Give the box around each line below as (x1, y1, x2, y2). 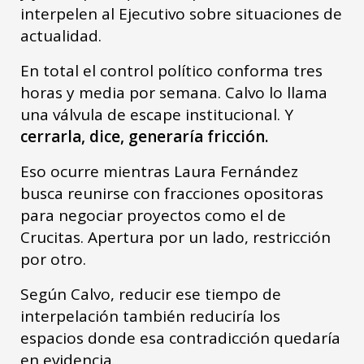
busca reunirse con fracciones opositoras (20, 182, 323, 204)
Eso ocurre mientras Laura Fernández (20, 160, 298, 182)
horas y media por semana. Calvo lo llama (20, 81, 327, 103)
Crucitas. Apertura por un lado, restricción (20, 226, 331, 248)
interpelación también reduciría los (20, 305, 280, 327)
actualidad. (20, 24, 108, 46)
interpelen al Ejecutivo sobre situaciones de (20, 2, 342, 24)
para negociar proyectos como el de (20, 204, 286, 226)
